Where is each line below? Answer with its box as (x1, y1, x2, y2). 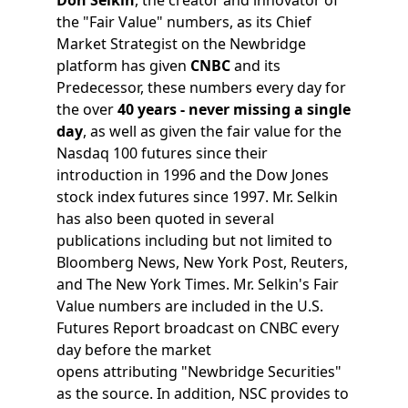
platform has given (56, 55, 191, 76)
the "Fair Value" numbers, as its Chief (56, 11, 312, 32)
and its (230, 55, 281, 76)
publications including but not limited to (56, 229, 333, 250)
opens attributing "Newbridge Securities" (56, 361, 342, 382)
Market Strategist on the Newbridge (56, 33, 307, 54)
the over (56, 98, 115, 119)
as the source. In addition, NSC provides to (56, 382, 350, 403)
